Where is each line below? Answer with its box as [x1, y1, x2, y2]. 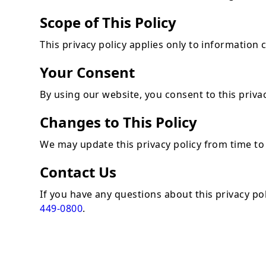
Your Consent [40, 62, 135, 83]
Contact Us [40, 162, 117, 182]
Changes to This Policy [40, 112, 198, 132]
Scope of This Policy [40, 12, 177, 33]
